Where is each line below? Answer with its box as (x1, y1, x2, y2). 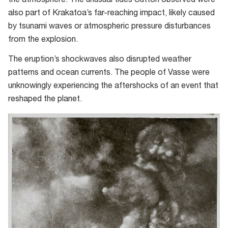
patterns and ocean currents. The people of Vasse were (8, 69, 210, 78)
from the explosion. (8, 36, 78, 45)
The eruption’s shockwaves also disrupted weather (8, 56, 191, 65)
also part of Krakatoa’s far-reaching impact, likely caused (8, 10, 215, 18)
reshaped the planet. (8, 96, 82, 104)
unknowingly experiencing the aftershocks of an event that (8, 82, 218, 91)
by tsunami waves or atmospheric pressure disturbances (8, 23, 211, 32)
